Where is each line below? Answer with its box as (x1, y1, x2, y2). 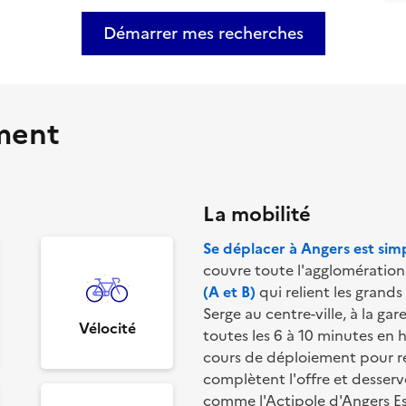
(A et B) (203, 280, 256, 301)
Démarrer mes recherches (102, 20, 304, 45)
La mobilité (203, 198, 311, 227)
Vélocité (78, 316, 136, 337)
